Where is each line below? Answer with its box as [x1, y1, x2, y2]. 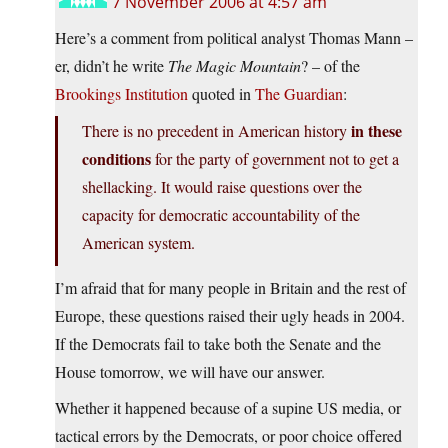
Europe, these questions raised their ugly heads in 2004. [55, 305, 405, 327]
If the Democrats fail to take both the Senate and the [55, 333, 381, 355]
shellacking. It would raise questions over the [82, 176, 362, 198]
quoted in [188, 83, 255, 105]
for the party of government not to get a [151, 148, 399, 170]
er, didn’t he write [55, 55, 168, 77]
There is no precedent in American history [82, 120, 351, 142]
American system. [82, 232, 195, 254]
